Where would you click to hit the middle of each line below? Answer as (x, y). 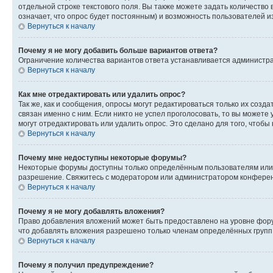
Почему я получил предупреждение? (86, 265)
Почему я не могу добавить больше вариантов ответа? (118, 51)
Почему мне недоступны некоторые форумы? (102, 158)
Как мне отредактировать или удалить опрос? (102, 94)
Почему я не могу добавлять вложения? (91, 211)
